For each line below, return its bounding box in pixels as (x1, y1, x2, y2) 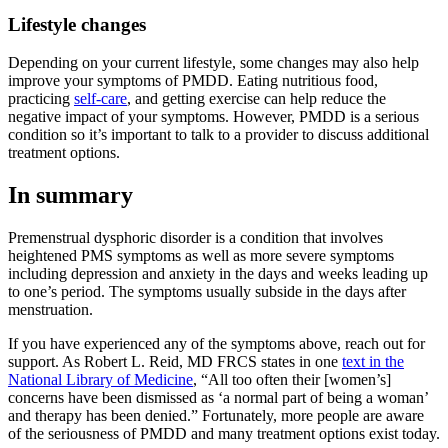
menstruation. (8, 301, 93, 319)
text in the (342, 353, 404, 371)
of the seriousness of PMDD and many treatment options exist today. (8, 425, 440, 443)
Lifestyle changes (8, 13, 146, 35)
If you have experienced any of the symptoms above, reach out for (8, 335, 425, 353)
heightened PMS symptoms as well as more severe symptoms (8, 247, 394, 265)
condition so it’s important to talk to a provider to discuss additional (8, 126, 429, 144)
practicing (8, 90, 74, 108)
